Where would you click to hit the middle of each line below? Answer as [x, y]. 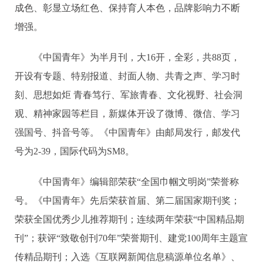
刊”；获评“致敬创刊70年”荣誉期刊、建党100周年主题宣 [131, 238]
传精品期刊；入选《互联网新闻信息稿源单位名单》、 [127, 257]
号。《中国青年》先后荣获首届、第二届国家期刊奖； [127, 200]
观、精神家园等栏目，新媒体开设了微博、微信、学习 [127, 113]
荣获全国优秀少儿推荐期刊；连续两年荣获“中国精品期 [129, 219]
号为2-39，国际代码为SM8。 [75, 151]
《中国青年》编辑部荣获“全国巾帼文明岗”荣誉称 [127, 181]
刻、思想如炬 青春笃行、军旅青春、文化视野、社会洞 [129, 95]
